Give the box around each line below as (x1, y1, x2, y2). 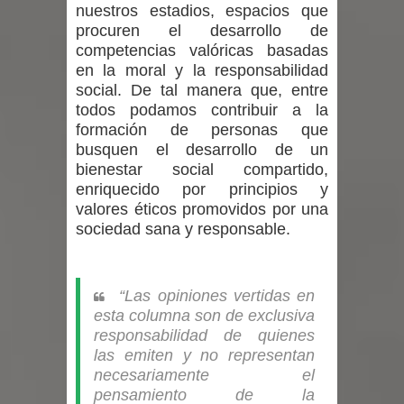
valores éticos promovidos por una (76, 200, 328, 218)
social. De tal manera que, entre (76, 81, 328, 99)
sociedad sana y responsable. (76, 220, 290, 238)
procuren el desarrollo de (76, 22, 328, 40)
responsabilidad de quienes (94, 326, 315, 344)
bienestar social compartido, (76, 161, 328, 179)
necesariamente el (94, 365, 315, 384)
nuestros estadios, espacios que (76, 2, 328, 20)
